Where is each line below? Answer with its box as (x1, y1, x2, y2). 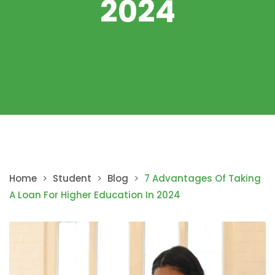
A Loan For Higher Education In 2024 (9, 188, 180, 201)
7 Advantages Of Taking (144, 172, 261, 185)
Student (53, 172, 91, 185)
